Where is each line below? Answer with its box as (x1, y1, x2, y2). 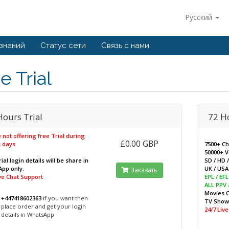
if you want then (41, 194, 88, 202)
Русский (185, 12, 214, 22)
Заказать (128, 166, 157, 174)
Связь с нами (101, 41, 149, 50)
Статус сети (40, 41, 86, 50)
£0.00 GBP (120, 138, 159, 149)
